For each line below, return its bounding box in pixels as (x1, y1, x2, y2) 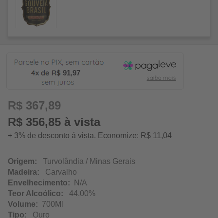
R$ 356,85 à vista (8, 115, 100, 129)
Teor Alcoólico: (8, 189, 63, 198)
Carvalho (39, 168, 77, 177)
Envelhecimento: (8, 179, 70, 187)
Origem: (8, 157, 37, 166)
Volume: (8, 200, 38, 209)
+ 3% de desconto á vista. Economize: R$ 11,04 (8, 131, 172, 140)
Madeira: (8, 168, 39, 177)
